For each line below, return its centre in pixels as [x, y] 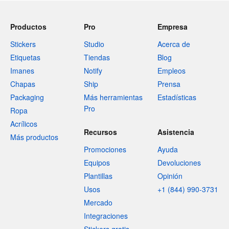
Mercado [98, 202]
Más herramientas [113, 97]
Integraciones [106, 216]
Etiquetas [25, 57]
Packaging [27, 97]
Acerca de [174, 44]
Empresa [173, 27]
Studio [94, 44]
